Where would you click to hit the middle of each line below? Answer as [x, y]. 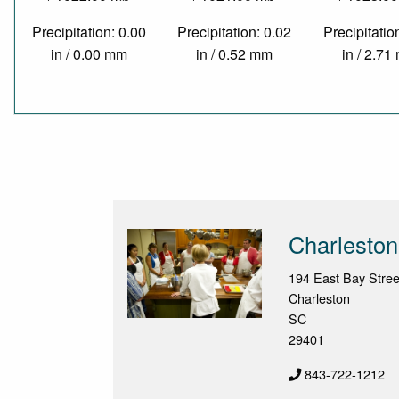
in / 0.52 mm [235, 54]
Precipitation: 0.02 [235, 32]
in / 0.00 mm [89, 54]
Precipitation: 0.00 [89, 32]
